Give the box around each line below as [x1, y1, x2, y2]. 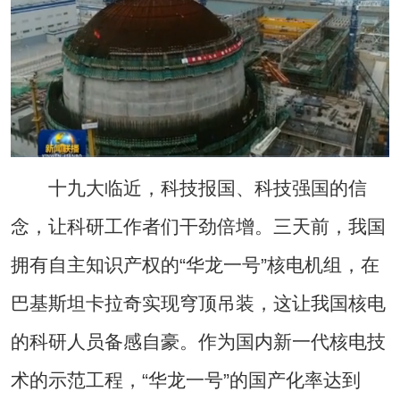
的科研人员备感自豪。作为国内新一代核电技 [10, 331, 386, 353]
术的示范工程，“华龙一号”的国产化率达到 [10, 370, 361, 391]
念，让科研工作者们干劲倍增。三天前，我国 [10, 216, 386, 237]
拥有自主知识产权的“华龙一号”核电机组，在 [10, 254, 379, 276]
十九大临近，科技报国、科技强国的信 [10, 178, 367, 199]
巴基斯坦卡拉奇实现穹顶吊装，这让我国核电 [10, 293, 386, 314]
